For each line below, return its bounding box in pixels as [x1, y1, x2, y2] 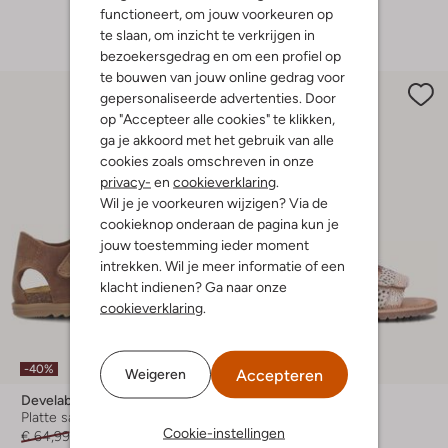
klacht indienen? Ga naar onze [100, 278, 287, 294]
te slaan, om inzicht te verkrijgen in [100, 26, 315, 42]
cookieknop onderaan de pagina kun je [100, 215, 339, 231]
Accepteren [236, 365, 323, 384]
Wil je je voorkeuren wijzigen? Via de [100, 194, 328, 210]
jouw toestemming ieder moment [100, 236, 309, 252]
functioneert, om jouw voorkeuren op [100, 5, 333, 21]
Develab [21, 392, 72, 409]
